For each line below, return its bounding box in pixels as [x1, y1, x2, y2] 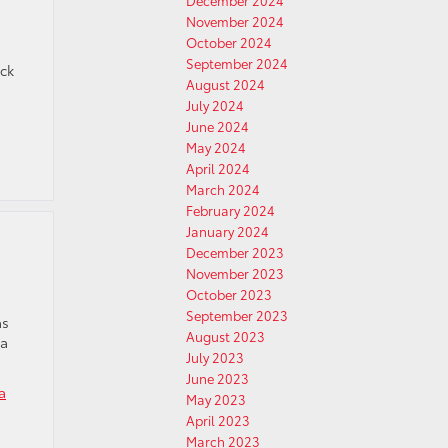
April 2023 [186, 411, 250, 429]
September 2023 [186, 306, 288, 324]
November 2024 [186, 12, 284, 30]
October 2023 [186, 285, 272, 303]
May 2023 [186, 390, 246, 408]
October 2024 [186, 33, 272, 51]
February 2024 [186, 201, 275, 219]
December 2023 [186, 243, 284, 261]
